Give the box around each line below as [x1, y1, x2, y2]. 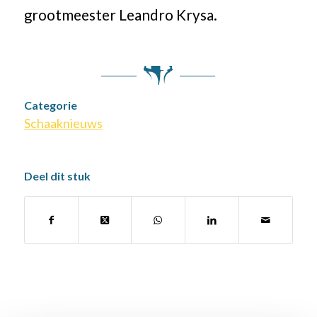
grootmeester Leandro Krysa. [23, 6, 217, 23]
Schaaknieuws [23, 115, 103, 132]
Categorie [23, 98, 77, 113]
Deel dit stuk [23, 169, 91, 183]
